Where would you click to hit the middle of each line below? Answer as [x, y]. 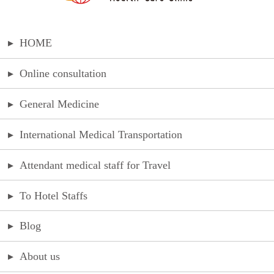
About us [40, 257]
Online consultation [63, 74]
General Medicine [60, 104]
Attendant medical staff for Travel [95, 165]
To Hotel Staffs [54, 195]
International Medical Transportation [101, 134]
